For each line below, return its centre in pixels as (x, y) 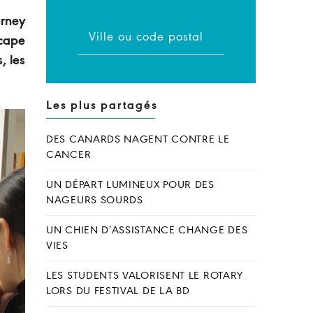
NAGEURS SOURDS (95, 201)
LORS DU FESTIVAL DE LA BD (118, 291)
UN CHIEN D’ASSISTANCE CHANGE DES (147, 231)
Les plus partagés (102, 106)
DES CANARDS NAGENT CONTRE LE (138, 140)
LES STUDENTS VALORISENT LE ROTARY (145, 276)
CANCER (69, 155)
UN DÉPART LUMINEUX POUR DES (130, 185)
